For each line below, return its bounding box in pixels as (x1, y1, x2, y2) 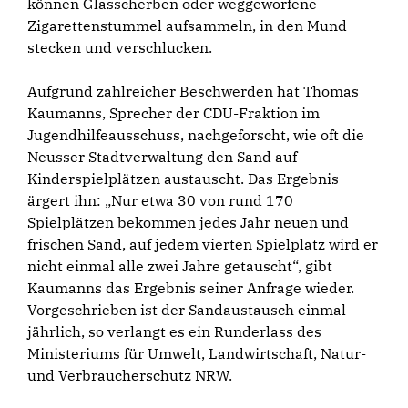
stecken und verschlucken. (27, 37, 212, 56)
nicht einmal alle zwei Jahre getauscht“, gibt (27, 256, 332, 275)
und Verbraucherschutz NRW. (27, 365, 232, 384)
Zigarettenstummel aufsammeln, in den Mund (27, 15, 347, 35)
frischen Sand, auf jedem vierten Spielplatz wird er (27, 234, 378, 253)
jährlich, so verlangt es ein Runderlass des (27, 321, 321, 341)
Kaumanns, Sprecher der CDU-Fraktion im (27, 103, 320, 122)
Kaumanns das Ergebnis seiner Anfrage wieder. (27, 278, 354, 297)
